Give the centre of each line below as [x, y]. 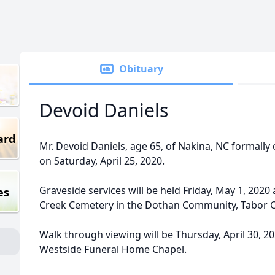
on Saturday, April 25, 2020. [102, 161]
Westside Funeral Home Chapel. [113, 249]
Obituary [141, 69]
